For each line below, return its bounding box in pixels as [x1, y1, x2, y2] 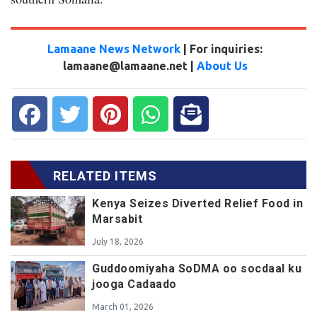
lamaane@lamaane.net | [62, 59, 197, 72]
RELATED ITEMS [53, 168, 157, 183]
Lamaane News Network [47, 42, 183, 55]
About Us [196, 59, 248, 72]
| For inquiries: [183, 42, 263, 55]
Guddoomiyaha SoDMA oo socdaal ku [92, 261, 301, 275]
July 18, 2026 [92, 236, 144, 246]
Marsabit [92, 212, 142, 226]
